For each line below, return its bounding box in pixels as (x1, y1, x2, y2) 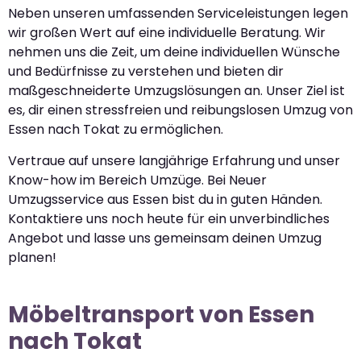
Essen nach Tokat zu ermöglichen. (8, 120, 223, 139)
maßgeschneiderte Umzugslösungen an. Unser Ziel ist (8, 81, 345, 101)
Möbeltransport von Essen (8, 298, 314, 330)
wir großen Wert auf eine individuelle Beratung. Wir (8, 23, 326, 43)
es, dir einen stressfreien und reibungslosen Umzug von (8, 101, 353, 120)
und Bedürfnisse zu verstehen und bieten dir (8, 62, 284, 81)
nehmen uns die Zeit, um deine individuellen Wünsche (8, 43, 340, 62)
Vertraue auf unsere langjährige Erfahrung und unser (8, 151, 340, 170)
